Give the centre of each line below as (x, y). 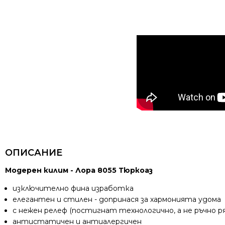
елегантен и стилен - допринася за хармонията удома (117, 199)
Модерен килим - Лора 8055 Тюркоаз (79, 170)
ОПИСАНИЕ (34, 153)
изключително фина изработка (73, 188)
